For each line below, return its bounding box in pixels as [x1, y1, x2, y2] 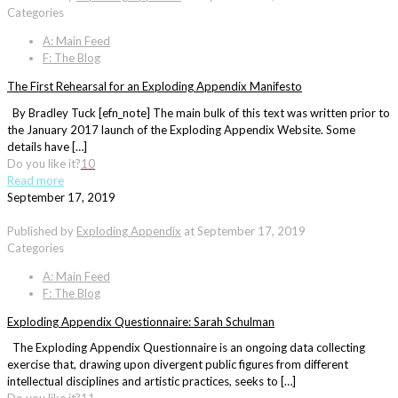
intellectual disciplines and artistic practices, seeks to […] [7, 374, 296, 389]
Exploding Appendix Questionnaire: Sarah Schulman [7, 314, 275, 329]
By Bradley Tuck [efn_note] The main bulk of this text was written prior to [7, 105, 390, 120]
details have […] [7, 139, 87, 154]
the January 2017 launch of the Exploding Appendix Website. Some [7, 122, 355, 137]
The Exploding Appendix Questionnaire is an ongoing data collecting [7, 340, 365, 355]
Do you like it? [7, 155, 81, 171]
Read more [7, 172, 64, 187]
